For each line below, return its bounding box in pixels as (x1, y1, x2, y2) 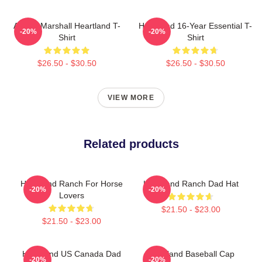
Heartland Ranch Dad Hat (143, 178, 239, 188)
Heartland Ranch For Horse (20, 178, 123, 188)
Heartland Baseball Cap (147, 249, 235, 258)
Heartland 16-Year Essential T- (139, 20, 252, 30)
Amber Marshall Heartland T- (13, 20, 120, 30)
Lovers (58, 190, 84, 200)
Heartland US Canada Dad (22, 249, 121, 258)
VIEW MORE (108, 93, 154, 102)
